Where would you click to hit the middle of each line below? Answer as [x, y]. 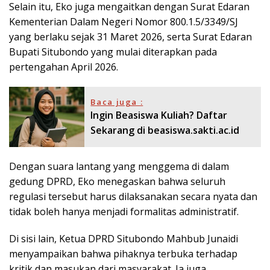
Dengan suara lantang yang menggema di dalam [119, 167]
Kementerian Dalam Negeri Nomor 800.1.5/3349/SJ [124, 22]
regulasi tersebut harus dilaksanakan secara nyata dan [133, 197]
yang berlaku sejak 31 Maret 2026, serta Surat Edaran [130, 37]
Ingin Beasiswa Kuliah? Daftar [159, 115]
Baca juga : [117, 102]
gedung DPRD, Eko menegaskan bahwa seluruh [117, 182]
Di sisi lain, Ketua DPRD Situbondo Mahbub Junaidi [124, 239]
